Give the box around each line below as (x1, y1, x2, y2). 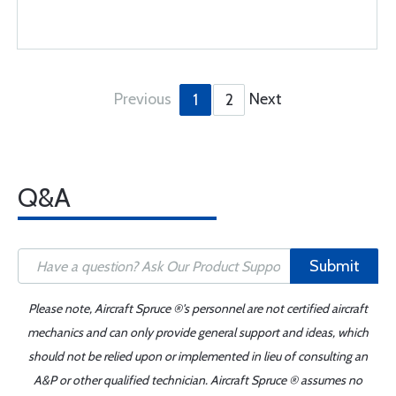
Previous (114, 89, 171, 109)
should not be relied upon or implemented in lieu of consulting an (28, 348, 368, 364)
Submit (308, 256, 360, 276)
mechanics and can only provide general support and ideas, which (27, 324, 369, 340)
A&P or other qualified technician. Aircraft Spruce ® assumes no (34, 372, 362, 388)
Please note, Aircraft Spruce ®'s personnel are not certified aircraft (28, 301, 368, 316)
